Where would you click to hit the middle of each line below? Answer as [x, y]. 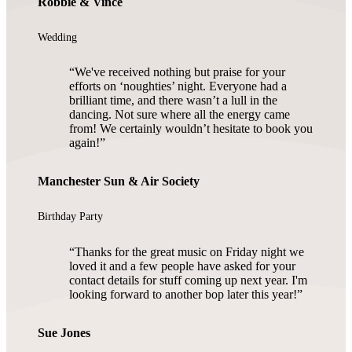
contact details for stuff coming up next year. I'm [188, 280]
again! [84, 143]
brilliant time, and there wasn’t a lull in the [173, 101]
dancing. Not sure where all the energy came [180, 115]
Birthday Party [70, 216]
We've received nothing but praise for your [180, 72]
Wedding [57, 37]
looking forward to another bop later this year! [183, 294]
